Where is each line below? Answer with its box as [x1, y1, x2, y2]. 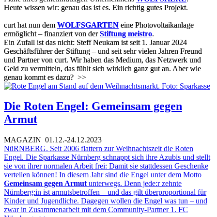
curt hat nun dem [4, 20, 57, 29]
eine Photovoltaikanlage [119, 20, 194, 29]
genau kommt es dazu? [4, 73, 74, 81]
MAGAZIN [4, 136, 41, 144]
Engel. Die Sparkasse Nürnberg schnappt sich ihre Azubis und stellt [4, 153, 210, 162]
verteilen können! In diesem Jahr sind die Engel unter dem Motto [4, 170, 201, 179]
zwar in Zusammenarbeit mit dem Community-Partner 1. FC [4, 205, 188, 214]
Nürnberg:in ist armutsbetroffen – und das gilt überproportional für [4, 188, 206, 197]
